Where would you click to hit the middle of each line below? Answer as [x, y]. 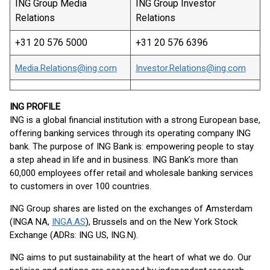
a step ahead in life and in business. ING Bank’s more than [124, 160]
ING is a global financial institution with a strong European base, [135, 120]
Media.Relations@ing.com [66, 68]
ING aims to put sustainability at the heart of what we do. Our [130, 257]
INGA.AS [69, 222]
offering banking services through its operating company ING [130, 133]
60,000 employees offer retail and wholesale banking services [131, 173]
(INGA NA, [31, 222]
